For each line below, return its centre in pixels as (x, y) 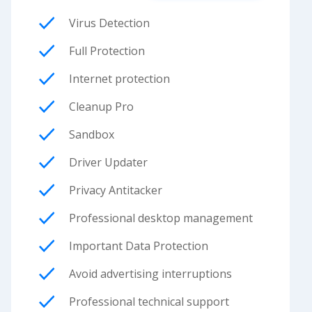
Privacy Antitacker (116, 190)
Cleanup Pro (102, 107)
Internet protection (120, 79)
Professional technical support (149, 302)
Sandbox (92, 134)
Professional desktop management (161, 218)
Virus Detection (110, 23)
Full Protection (107, 51)
